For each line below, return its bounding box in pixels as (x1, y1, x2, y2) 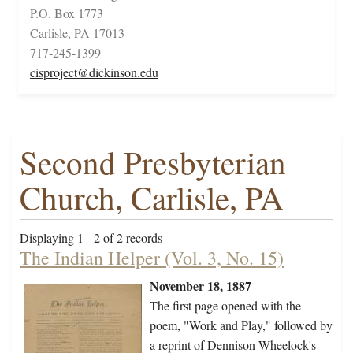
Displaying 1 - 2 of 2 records (20, 229, 162, 247)
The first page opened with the (150, 297, 301, 314)
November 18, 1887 (150, 277, 251, 295)
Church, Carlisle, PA (20, 176, 284, 220)
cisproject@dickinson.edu (30, 64, 158, 81)
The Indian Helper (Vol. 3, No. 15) (20, 245, 284, 271)
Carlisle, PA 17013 (30, 24, 124, 42)
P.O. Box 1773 (30, 5, 103, 22)
